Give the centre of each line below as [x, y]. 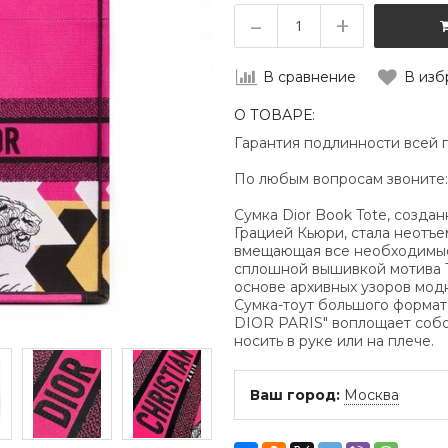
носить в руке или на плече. [334, 341]
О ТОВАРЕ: [274, 115]
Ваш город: [297, 395]
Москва [371, 395]
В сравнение [309, 77]
